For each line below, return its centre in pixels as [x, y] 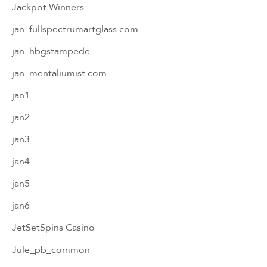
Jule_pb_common [51, 249]
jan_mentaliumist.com [59, 73]
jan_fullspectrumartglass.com [75, 29]
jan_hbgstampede [51, 51]
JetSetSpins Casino [53, 227]
